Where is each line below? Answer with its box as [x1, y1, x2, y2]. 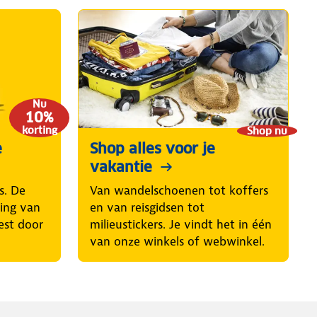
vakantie [90, 157, 152, 176]
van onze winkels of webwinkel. [90, 233, 265, 249]
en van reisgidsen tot [90, 199, 204, 215]
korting [21, 124, 57, 137]
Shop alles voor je [90, 139, 215, 158]
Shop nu [247, 124, 287, 137]
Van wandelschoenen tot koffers [90, 182, 268, 198]
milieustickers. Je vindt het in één [90, 216, 272, 232]
